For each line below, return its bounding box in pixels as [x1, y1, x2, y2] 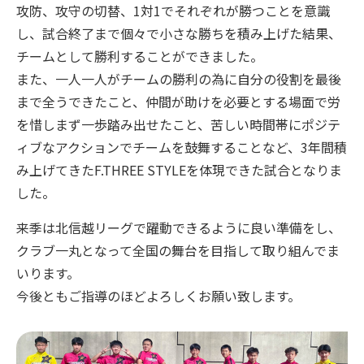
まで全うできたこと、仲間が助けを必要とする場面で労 [16, 91, 340, 111]
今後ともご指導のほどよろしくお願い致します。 [16, 285, 301, 305]
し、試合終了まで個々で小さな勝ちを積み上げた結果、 [16, 23, 341, 43]
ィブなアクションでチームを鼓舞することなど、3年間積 [16, 136, 347, 157]
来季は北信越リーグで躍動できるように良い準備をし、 [16, 217, 341, 237]
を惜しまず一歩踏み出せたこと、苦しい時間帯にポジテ [16, 114, 340, 134]
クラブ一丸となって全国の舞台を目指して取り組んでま [16, 240, 340, 260]
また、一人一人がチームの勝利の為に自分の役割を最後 [16, 68, 341, 89]
